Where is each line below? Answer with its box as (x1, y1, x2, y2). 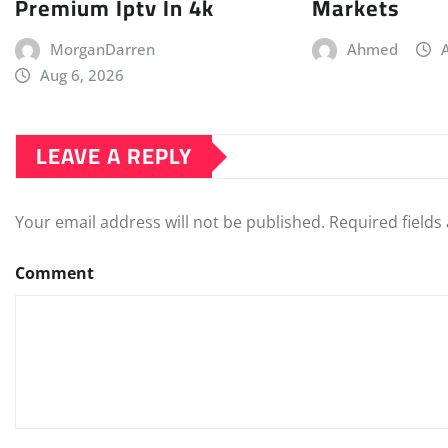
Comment (15, 262, 94, 285)
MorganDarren (49, 39, 155, 60)
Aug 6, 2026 (39, 65, 124, 86)
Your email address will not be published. (15, 211, 325, 234)
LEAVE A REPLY (36, 135, 192, 178)
